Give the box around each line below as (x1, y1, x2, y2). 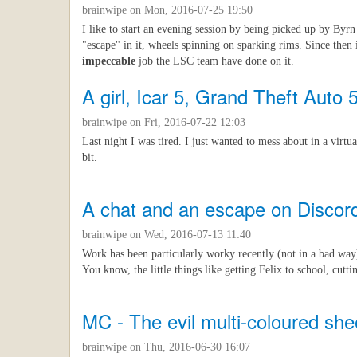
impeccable (82, 55, 135, 68)
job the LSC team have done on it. (135, 55, 294, 68)
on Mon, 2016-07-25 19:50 (127, 4, 253, 17)
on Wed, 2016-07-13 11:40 (127, 229, 251, 241)
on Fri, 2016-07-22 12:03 (127, 116, 245, 129)
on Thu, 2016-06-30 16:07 (127, 341, 250, 354)
